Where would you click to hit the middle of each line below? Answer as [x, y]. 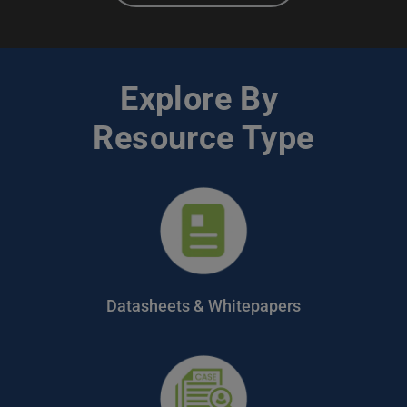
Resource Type [203, 138]
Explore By [199, 99]
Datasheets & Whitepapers [203, 306]
